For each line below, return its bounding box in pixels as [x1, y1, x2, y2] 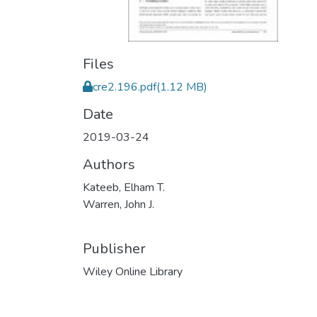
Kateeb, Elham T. [83, 180, 165, 195]
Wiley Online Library [83, 264, 183, 279]
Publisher [83, 239, 146, 258]
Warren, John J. [83, 197, 154, 212]
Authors [83, 155, 135, 174]
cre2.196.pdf [93, 79, 156, 95]
